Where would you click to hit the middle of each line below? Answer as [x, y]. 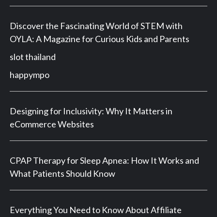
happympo [30, 75]
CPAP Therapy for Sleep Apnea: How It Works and [104, 161]
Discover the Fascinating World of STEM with [96, 26]
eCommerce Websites [52, 124]
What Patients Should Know [62, 174]
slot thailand [33, 57]
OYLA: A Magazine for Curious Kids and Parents [100, 39]
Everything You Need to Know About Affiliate [96, 210]
